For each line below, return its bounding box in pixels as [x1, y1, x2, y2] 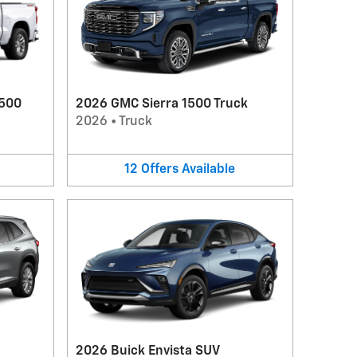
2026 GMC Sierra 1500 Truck [75, 98, 248, 111]
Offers [141, 163, 179, 176]
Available [182, 163, 236, 176]
